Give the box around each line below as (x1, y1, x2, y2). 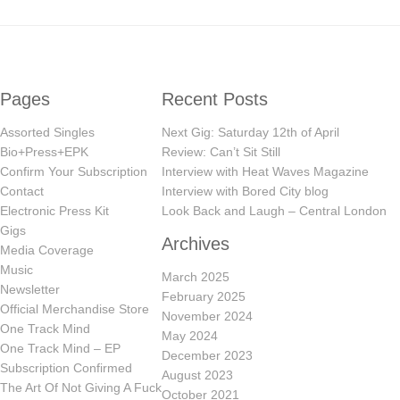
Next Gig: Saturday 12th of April (162, 124, 339, 139)
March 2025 (162, 269, 229, 284)
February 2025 (162, 288, 246, 304)
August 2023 (162, 367, 233, 382)
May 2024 (162, 328, 218, 343)
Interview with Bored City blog (162, 183, 329, 198)
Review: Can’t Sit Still (162, 144, 280, 159)
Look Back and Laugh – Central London (162, 203, 387, 218)
